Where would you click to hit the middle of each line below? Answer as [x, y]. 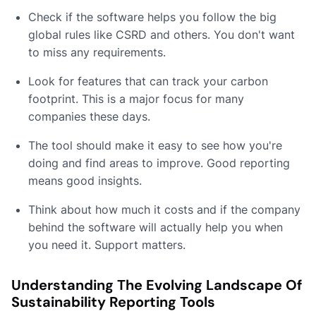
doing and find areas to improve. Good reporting [159, 163]
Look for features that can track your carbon [148, 81]
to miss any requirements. [97, 52]
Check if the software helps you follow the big [152, 17]
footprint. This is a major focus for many [136, 98]
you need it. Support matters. [107, 244]
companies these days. [89, 116]
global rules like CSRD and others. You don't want [162, 34]
